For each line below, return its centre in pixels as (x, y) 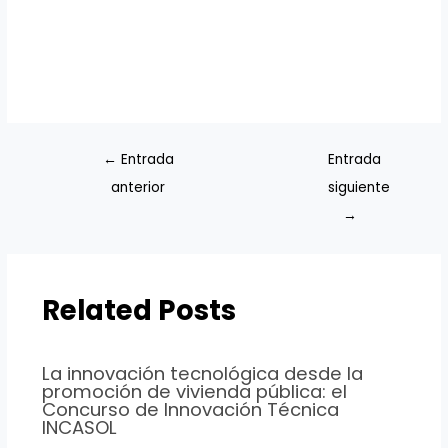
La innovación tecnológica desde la (202, 374)
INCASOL (79, 428)
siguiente (359, 187)
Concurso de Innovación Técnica (190, 410)
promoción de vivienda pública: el (194, 392)
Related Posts (138, 310)
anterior (138, 187)
